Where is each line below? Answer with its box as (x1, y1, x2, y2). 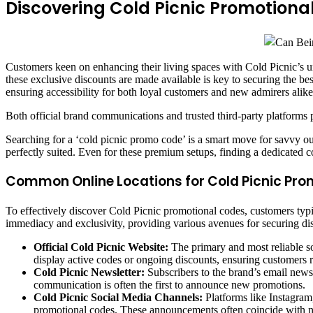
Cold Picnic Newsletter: (34, 266, 145, 279)
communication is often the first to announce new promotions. (34, 279, 305, 291)
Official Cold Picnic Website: (34, 241, 168, 254)
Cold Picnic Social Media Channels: (34, 291, 203, 304)
